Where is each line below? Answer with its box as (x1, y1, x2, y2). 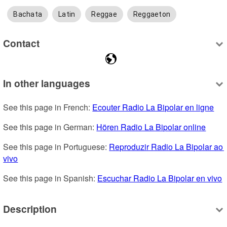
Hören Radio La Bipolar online (96, 121, 206, 133)
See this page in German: (3, 121, 97, 133)
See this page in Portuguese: (3, 141, 109, 153)
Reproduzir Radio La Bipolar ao (109, 141, 223, 153)
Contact (3, 35, 40, 50)
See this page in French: (3, 101, 93, 113)
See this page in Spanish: (3, 172, 98, 184)
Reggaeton (133, 10, 171, 19)
